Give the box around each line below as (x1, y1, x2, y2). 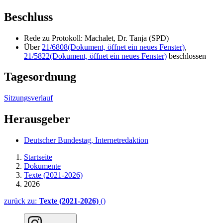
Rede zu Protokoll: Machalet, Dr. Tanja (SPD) (24, 33, 169, 42)
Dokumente (24, 162, 61, 171)
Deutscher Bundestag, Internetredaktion (24, 136, 148, 145)
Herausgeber (4, 112, 70, 126)
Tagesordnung (4, 70, 76, 84)
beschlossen (167, 51, 206, 60)
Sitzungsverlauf (4, 94, 53, 103)
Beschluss (4, 10, 53, 23)
